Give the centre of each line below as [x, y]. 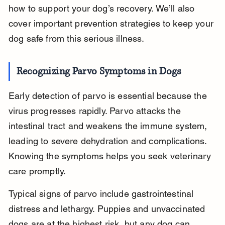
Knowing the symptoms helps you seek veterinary [111, 156]
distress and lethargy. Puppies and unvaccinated [108, 209]
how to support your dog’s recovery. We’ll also [103, 9]
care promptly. [37, 171]
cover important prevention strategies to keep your [112, 24]
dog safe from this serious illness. [76, 39]
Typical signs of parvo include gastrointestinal [102, 194]
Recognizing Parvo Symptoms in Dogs [99, 72]
